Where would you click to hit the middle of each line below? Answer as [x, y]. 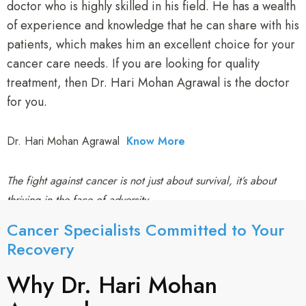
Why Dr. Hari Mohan [112, 286]
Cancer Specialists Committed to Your [145, 230]
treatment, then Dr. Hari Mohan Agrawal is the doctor [148, 83]
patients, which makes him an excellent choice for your [151, 45]
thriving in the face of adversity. [79, 200]
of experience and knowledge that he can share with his [153, 26]
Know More [156, 141]
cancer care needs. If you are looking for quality [133, 64]
